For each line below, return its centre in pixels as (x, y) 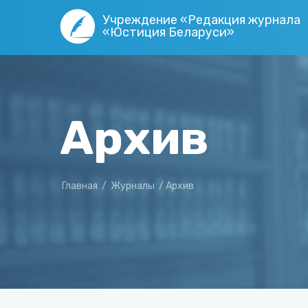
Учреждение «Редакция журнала (201, 20)
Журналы (133, 186)
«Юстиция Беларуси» (168, 32)
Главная (80, 186)
